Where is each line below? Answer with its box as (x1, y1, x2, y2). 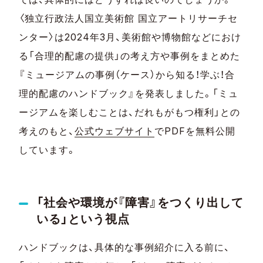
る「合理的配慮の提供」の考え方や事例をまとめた (19, 50, 241, 62)
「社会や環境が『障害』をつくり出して (36, 195, 244, 210)
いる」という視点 (36, 211, 130, 227)
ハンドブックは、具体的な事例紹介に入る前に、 (19, 241, 231, 254)
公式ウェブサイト (75, 125, 155, 137)
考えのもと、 (19, 125, 75, 137)
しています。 (19, 144, 77, 156)
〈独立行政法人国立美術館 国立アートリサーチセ (19, 12, 238, 25)
